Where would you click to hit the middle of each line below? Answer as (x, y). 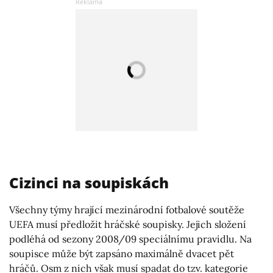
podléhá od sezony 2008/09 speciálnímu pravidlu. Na (130, 239)
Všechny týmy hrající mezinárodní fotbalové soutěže (127, 209)
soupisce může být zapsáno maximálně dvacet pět (122, 253)
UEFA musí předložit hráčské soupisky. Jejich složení (128, 224)
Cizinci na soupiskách (89, 182)
